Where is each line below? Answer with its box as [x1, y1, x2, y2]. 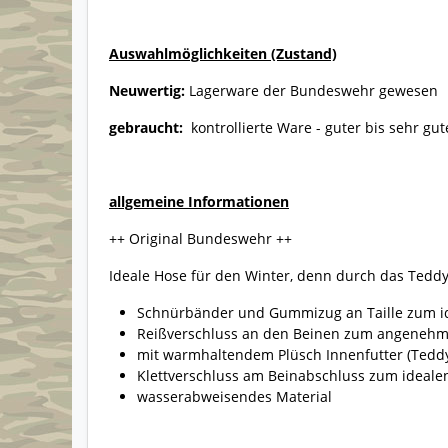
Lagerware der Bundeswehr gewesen [189, 81, 438, 101]
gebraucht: [109, 118, 187, 138]
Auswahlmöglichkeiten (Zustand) [109, 44, 337, 64]
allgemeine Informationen [109, 192, 289, 212]
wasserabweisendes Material [137, 387, 332, 407]
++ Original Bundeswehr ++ [109, 229, 292, 249]
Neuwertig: [109, 81, 189, 101]
